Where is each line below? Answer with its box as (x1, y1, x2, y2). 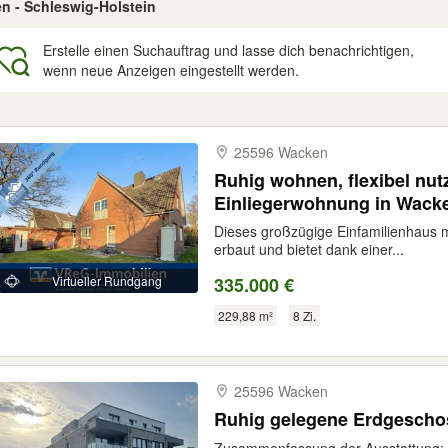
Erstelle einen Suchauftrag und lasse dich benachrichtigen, (43, 40, 414, 60)
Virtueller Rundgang (52, 272, 162, 289)
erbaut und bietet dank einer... (214, 239, 404, 259)
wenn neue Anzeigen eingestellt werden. (43, 60, 299, 80)
